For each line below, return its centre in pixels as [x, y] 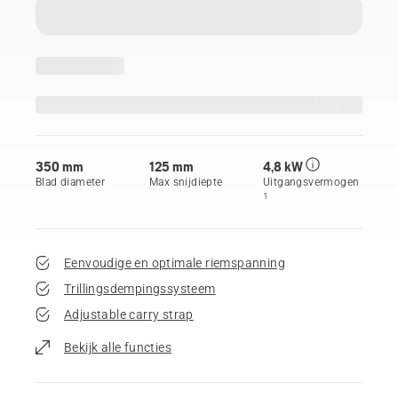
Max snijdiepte [186, 182]
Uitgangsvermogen [311, 182]
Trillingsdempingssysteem [140, 288]
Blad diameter [71, 182]
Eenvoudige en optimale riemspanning [175, 263]
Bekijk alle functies [118, 347]
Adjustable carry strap [129, 314]
